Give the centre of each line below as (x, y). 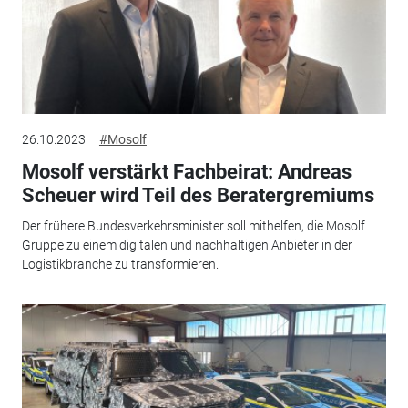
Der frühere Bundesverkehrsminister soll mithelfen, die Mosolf (193, 226)
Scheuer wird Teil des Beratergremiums (198, 195)
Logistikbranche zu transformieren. (120, 265)
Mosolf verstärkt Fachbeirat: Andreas (186, 171)
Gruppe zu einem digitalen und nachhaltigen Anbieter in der (187, 245)
